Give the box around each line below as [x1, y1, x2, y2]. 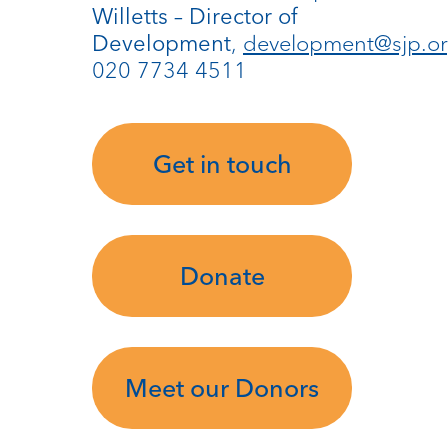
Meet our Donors [125, 373, 319, 404]
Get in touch [152, 149, 292, 180]
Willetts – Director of [92, 3, 298, 31]
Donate [179, 261, 265, 292]
